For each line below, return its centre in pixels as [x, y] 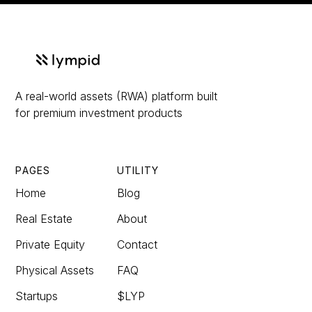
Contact [138, 245]
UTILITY [138, 171]
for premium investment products [99, 113]
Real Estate [44, 219]
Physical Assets [55, 271]
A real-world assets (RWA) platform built [117, 96]
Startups [37, 296]
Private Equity [50, 245]
